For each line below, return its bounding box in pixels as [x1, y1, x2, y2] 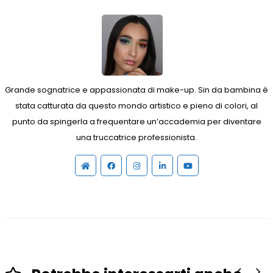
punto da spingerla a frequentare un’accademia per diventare [12, 115, 261, 127]
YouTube [191, 161, 222, 169]
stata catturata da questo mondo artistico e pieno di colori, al [15, 99, 258, 112]
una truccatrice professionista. [76, 131, 197, 143]
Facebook [114, 161, 147, 169]
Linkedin [165, 161, 196, 169]
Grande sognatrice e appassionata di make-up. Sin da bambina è [5, 83, 268, 96]
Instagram [139, 161, 172, 169]
